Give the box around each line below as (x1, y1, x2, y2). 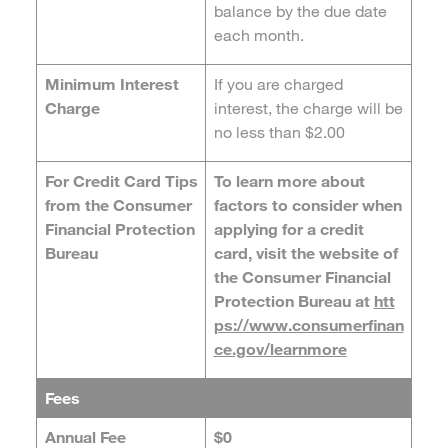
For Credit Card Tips (44, 170, 198, 191)
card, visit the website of (213, 242, 398, 263)
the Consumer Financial (213, 266, 391, 287)
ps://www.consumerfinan (213, 314, 404, 335)
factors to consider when (213, 194, 402, 215)
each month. (213, 24, 304, 45)
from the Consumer (44, 194, 192, 215)
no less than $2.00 (213, 121, 345, 142)
